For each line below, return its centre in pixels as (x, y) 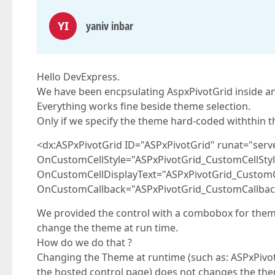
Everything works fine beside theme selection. (144, 106)
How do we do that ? (84, 242)
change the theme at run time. (107, 228)
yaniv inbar (110, 26)
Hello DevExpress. (78, 77)
